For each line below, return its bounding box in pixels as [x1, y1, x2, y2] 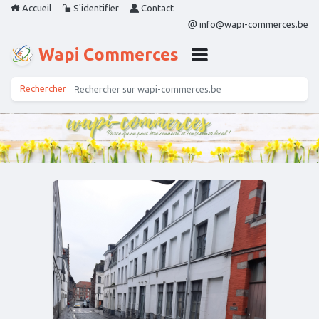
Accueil [20, 3, 51, 13]
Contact [139, 3, 174, 13]
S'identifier [71, 3, 119, 13]
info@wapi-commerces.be [197, 19, 308, 29]
